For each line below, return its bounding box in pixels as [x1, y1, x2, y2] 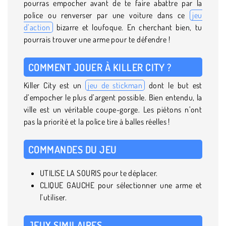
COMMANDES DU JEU [28, 142, 117, 156]
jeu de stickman [88, 80, 143, 90]
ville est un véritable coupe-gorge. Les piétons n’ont [24, 104, 202, 115]
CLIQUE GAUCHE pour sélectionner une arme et [40, 180, 202, 190]
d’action [24, 22, 50, 32]
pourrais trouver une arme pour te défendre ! [24, 34, 171, 44]
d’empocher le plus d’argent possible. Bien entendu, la [24, 92, 202, 102]
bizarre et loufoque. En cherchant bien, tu [52, 22, 202, 32]
